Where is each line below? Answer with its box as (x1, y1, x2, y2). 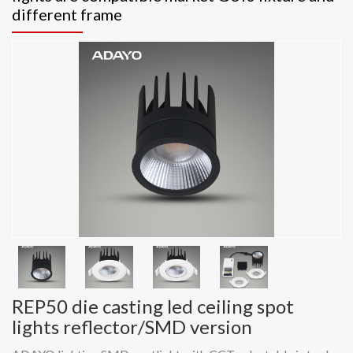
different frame (12, 5, 122, 24)
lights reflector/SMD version (12, 315, 252, 338)
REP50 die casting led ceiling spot (12, 295, 294, 318)
